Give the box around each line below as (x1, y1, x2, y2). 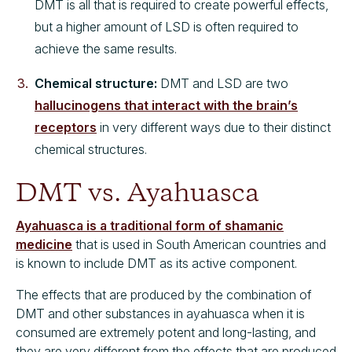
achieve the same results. (35, 40, 177, 57)
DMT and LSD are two (160, 75, 288, 91)
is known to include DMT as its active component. (16, 255, 297, 271)
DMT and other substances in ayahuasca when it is (16, 305, 305, 321)
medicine (16, 236, 72, 252)
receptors (35, 119, 97, 135)
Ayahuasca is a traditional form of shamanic (16, 217, 284, 233)
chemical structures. (35, 141, 147, 157)
